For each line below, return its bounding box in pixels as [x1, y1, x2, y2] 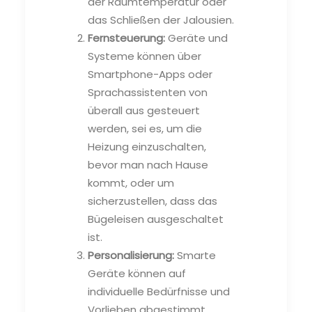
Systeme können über [88, 48, 201, 63]
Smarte [174, 247, 216, 263]
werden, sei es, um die [88, 120, 202, 136]
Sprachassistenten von [88, 84, 208, 100]
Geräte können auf [88, 265, 186, 281]
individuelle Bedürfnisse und [88, 283, 230, 299]
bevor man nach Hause [88, 157, 208, 172]
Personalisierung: [88, 247, 174, 263]
